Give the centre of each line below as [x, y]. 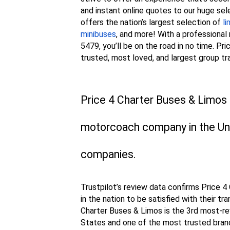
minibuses [98, 34]
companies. [108, 155]
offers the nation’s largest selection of [152, 23]
